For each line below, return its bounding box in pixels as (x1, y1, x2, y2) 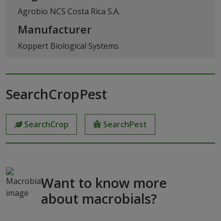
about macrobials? (40, 189, 157, 208)
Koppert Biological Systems (18, 40, 119, 51)
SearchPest (103, 118, 147, 130)
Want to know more (40, 173, 167, 192)
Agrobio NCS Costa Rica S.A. (18, 5, 120, 17)
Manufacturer (18, 22, 92, 37)
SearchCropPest (6, 84, 107, 103)
